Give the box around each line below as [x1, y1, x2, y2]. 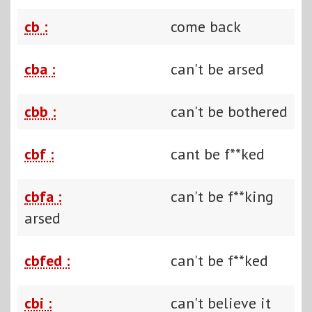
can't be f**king [171, 186, 274, 206]
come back [171, 16, 241, 36]
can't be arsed [171, 58, 264, 79]
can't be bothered [171, 101, 288, 121]
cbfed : [24, 250, 70, 270]
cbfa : [24, 186, 61, 206]
